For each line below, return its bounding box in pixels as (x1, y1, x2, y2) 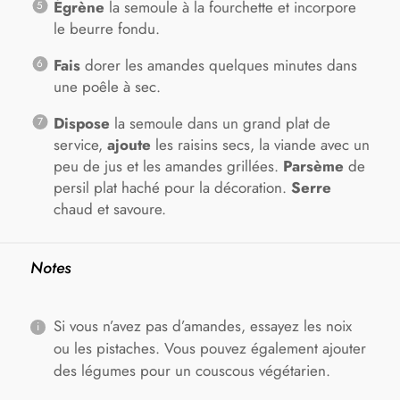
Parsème (282, 154, 344, 177)
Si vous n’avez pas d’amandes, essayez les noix (53, 314, 352, 337)
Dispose (53, 112, 110, 134)
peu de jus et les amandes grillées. (53, 154, 283, 177)
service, (53, 133, 107, 155)
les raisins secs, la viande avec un (150, 133, 370, 155)
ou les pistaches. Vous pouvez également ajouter (53, 337, 366, 359)
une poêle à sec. (53, 75, 161, 97)
